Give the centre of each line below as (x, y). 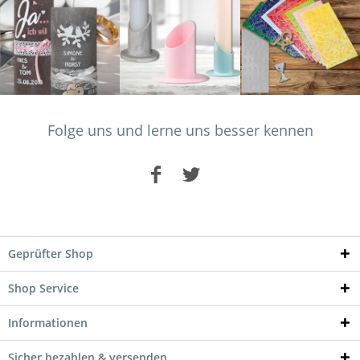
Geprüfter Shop (51, 254)
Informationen (48, 323)
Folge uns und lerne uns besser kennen (180, 131)
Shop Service (43, 288)
